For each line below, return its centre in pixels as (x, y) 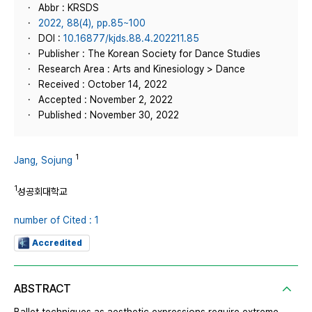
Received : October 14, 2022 (103, 84)
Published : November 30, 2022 (109, 115)
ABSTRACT (42, 289)
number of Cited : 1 (56, 220)
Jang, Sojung (43, 160)
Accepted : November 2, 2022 (106, 100)
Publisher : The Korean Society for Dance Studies (149, 54)
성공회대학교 (42, 191)
